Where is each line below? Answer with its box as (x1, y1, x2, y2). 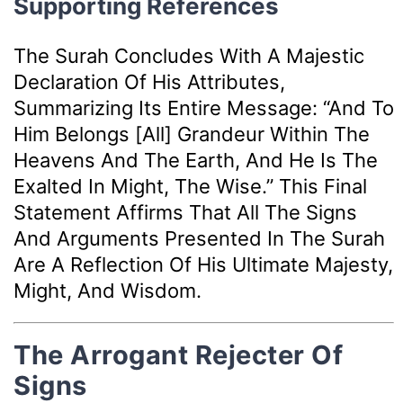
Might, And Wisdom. (13, 279, 201, 303)
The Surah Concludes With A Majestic (13, 44, 364, 68)
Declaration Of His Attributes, (13, 70, 285, 94)
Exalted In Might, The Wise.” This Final (13, 175, 367, 199)
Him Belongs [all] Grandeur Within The (13, 122, 370, 147)
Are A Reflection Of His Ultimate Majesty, (13, 253, 393, 277)
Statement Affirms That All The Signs (13, 201, 357, 225)
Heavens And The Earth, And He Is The (13, 148, 378, 173)
